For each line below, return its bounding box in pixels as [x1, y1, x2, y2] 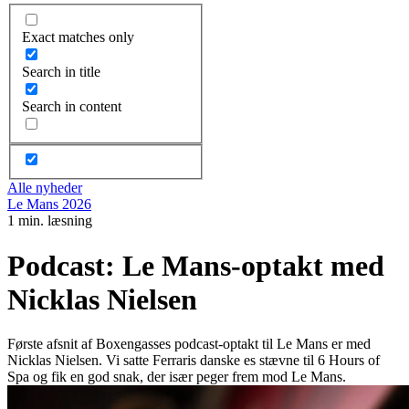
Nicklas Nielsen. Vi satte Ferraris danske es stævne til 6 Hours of [7, 352, 380, 369]
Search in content [22, 98, 121, 114]
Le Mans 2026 [7, 196, 91, 213]
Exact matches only [22, 28, 134, 45]
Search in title [22, 63, 100, 79]
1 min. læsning [7, 213, 92, 229]
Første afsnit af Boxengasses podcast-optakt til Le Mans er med [7, 336, 371, 352]
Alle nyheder [7, 180, 82, 196]
